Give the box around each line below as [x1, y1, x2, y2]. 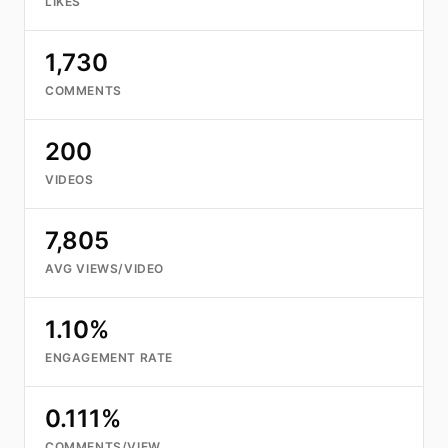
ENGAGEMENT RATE [45, 350, 173, 365]
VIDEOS [45, 172, 94, 187]
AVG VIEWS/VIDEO [45, 261, 164, 276]
